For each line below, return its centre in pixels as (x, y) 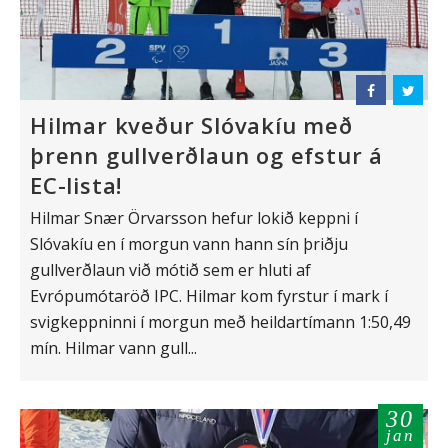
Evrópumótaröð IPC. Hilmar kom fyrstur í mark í (209, 296)
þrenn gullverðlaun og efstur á (206, 155)
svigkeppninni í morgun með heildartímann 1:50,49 (220, 322)
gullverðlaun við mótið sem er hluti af (170, 270)
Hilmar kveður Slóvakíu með (191, 125)
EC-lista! (76, 185)
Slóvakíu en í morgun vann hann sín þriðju (189, 244)
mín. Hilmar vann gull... (113, 348)
